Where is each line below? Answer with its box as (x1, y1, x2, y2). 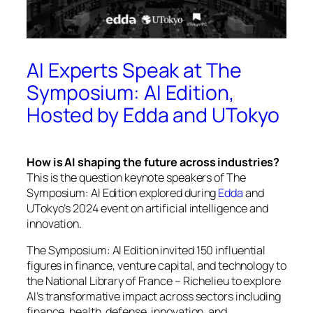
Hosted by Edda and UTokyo (27, 101, 279, 129)
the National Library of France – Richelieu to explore (27, 273, 281, 289)
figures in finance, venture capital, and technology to (27, 258, 286, 274)
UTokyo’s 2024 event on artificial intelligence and (27, 200, 268, 216)
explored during (136, 184, 219, 201)
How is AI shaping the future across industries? (27, 154, 280, 170)
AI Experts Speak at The (27, 57, 242, 85)
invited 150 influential (158, 242, 266, 259)
